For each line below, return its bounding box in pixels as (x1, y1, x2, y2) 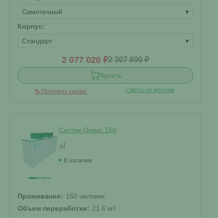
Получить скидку (40, 88, 87, 95)
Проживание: (18, 192, 63, 200)
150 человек (66, 192, 105, 200)
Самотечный (22, 8, 62, 16)
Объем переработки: (18, 204, 90, 212)
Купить (100, 72, 122, 79)
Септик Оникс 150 (59, 126, 116, 134)
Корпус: (18, 22, 45, 30)
